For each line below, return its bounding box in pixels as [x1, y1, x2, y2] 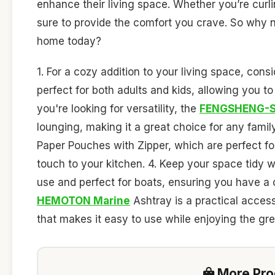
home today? [37, 34, 101, 47]
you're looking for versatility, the [37, 102, 199, 115]
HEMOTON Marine [37, 194, 130, 207]
